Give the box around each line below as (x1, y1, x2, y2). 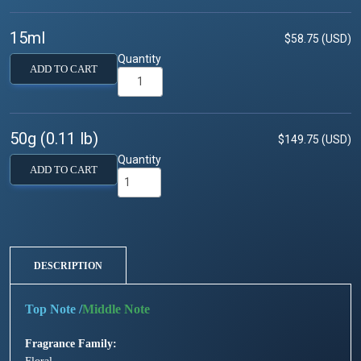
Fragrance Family (25, 338, 113, 351)
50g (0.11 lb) (10, 128, 98, 148)
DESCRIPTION (34, 260, 102, 272)
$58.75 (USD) (284, 32, 351, 46)
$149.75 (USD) (278, 132, 351, 146)
